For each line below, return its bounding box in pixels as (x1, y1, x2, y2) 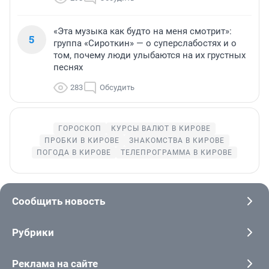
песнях (53, 62, 83, 73)
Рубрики (12, 226, 54, 239)
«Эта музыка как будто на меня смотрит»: (53, 26, 232, 37)
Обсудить (100, 83, 134, 92)
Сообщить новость (12, 195, 105, 208)
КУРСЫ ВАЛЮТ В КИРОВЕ (111, 124, 211, 133)
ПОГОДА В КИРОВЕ (37, 148, 111, 157)
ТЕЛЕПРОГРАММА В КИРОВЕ (121, 148, 232, 157)
